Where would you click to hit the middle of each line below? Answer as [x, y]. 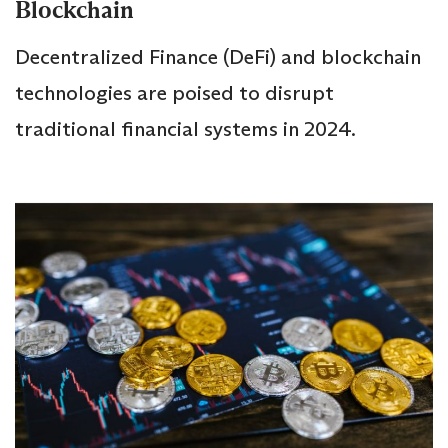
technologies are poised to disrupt [174, 92]
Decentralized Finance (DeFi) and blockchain [218, 56]
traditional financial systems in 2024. [185, 128]
